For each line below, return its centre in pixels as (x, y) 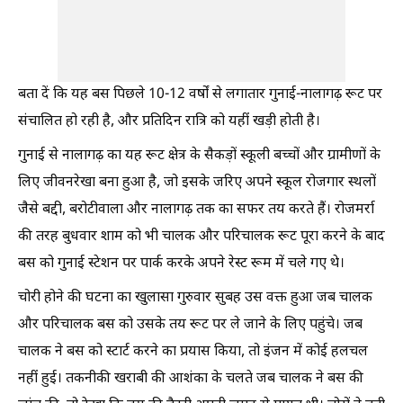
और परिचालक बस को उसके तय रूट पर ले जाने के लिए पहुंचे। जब (190, 325)
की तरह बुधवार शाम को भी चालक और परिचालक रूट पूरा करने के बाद (201, 237)
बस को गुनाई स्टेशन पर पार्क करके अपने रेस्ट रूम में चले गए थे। (181, 264)
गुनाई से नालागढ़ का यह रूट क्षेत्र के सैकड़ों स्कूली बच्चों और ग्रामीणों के (199, 156)
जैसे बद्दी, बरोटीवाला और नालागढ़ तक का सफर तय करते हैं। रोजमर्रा (196, 210)
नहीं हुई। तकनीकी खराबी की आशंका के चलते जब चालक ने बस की (191, 379)
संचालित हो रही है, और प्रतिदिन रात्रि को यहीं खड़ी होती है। (169, 122)
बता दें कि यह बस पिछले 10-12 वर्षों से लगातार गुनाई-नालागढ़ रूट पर (200, 95)
